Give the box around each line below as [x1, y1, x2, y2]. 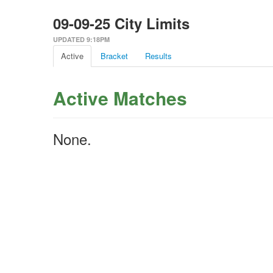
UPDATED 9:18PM [53, 35, 110, 44]
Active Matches [53, 85, 187, 111]
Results [145, 50, 172, 62]
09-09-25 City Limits [53, 13, 190, 34]
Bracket [101, 50, 128, 62]
